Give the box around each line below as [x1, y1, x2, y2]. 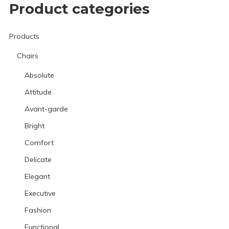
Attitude [24, 87, 52, 97]
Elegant [24, 172, 50, 181]
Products [9, 32, 39, 41]
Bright [24, 121, 44, 131]
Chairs [16, 51, 38, 61]
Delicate [24, 155, 52, 165]
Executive [24, 189, 56, 198]
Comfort [24, 138, 54, 148]
